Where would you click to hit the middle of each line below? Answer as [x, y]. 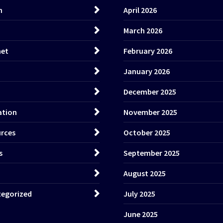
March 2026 [143, 30]
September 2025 [152, 153]
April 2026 [140, 10]
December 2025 [150, 91]
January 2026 [147, 71]
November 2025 [150, 112]
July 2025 [139, 193]
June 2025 [141, 214]
